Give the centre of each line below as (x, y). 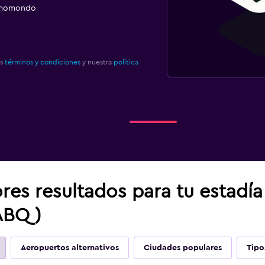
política (126, 62)
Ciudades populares (182, 248)
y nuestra (97, 62)
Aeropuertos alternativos (70, 248)
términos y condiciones (42, 62)
